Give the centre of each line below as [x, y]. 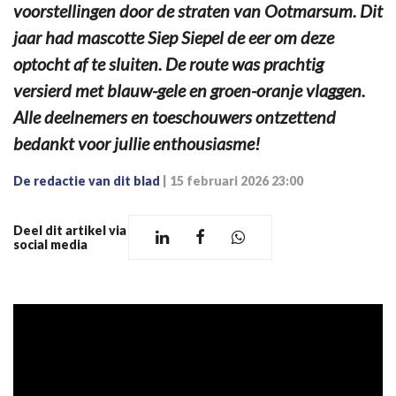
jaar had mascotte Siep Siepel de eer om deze [174, 38]
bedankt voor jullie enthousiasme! [137, 144]
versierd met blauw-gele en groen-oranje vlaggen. [189, 91]
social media [50, 244]
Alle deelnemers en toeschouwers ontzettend [175, 117]
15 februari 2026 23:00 [236, 181]
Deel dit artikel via [70, 230]
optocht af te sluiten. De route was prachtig [168, 64]
